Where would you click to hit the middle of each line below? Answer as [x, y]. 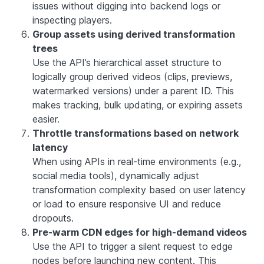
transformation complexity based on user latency [139, 189]
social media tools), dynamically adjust [116, 175]
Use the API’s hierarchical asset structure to [127, 62]
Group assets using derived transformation [134, 34]
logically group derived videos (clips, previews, [132, 76]
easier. [46, 119]
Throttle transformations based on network [136, 133]
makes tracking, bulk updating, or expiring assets [138, 105]
